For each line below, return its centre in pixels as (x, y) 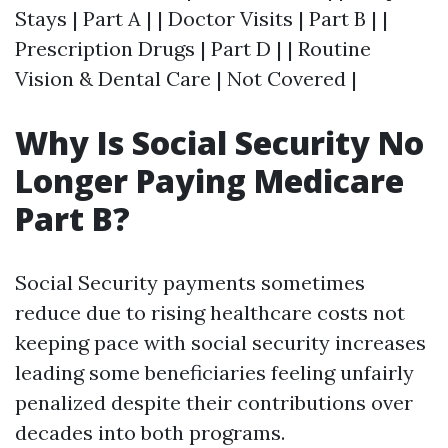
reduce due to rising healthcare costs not (210, 312)
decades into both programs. (150, 432)
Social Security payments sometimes (190, 282)
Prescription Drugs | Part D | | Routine (193, 48)
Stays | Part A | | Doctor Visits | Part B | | (201, 18)
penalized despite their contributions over (214, 402)
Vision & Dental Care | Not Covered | (186, 78)
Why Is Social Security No (219, 142)
